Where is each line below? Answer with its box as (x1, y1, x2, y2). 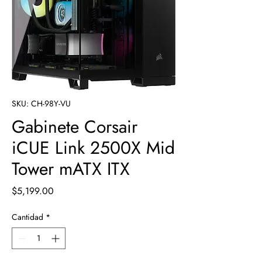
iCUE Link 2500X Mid (12, 135, 175, 160)
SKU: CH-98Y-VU (12, 98, 71, 109)
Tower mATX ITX (12, 156, 130, 181)
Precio (53, 184, 78, 197)
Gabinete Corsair (12, 114, 137, 139)
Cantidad (12, 211, 43, 223)
